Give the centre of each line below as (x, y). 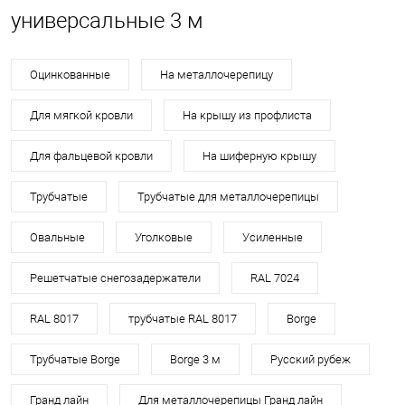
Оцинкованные (70, 75)
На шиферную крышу (259, 156)
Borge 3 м (195, 359)
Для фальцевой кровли (91, 156)
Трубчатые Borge (75, 359)
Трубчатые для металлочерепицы (228, 197)
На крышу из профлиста (247, 115)
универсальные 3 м (107, 21)
